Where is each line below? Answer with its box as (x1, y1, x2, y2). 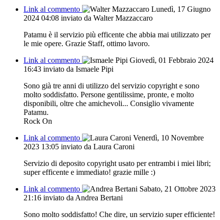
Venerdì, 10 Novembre (133, 133, 204, 142)
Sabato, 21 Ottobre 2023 (139, 184, 216, 193)
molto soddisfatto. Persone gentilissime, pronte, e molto (24, 90, 194, 99)
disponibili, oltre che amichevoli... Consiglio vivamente (24, 99, 194, 108)
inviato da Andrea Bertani (43, 193, 123, 202)
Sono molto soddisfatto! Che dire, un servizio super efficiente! (24, 210, 215, 219)
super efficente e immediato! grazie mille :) (24, 167, 155, 176)
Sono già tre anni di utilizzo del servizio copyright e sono (24, 81, 199, 90)
